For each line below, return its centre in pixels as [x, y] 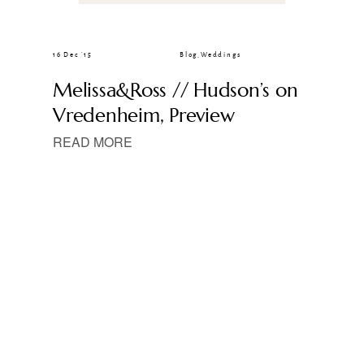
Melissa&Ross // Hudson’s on [175, 90]
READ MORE [93, 141]
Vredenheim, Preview [144, 115]
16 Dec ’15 [73, 54]
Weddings [221, 54]
